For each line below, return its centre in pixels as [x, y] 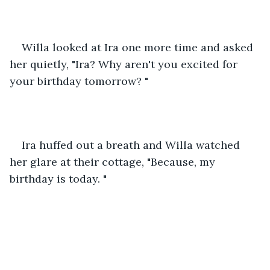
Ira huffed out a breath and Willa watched [132, 145]
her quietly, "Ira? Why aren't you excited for [125, 64]
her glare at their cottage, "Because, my [114, 162]
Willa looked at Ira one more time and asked [139, 47]
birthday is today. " [58, 178]
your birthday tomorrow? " [79, 81]
